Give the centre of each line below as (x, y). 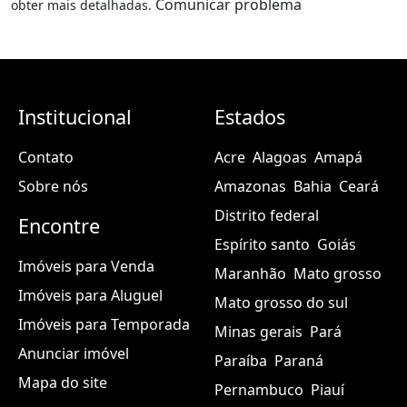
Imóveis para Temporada (104, 324)
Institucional (75, 116)
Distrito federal (267, 215)
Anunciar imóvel (74, 353)
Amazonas (250, 186)
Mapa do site (63, 382)
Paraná (299, 360)
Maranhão (250, 273)
